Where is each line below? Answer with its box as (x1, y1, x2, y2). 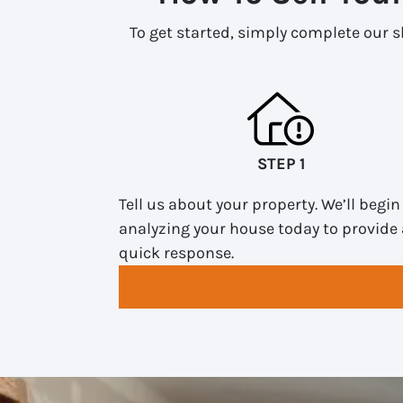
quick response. (119, 242, 234, 263)
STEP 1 (256, 153, 305, 174)
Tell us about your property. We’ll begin (119, 193, 400, 214)
